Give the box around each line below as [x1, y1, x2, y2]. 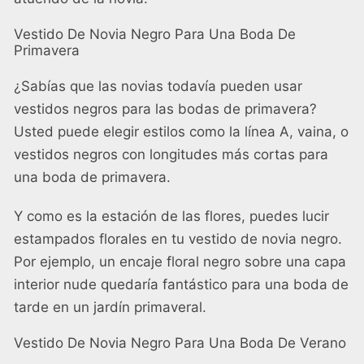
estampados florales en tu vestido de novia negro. [14, 231, 342, 248]
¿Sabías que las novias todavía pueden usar [14, 78, 302, 95]
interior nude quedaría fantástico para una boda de [14, 276, 349, 293]
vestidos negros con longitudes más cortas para [14, 146, 328, 163]
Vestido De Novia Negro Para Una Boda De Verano [14, 335, 346, 352]
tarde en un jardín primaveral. [14, 299, 206, 316]
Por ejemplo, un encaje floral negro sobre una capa [14, 253, 346, 271]
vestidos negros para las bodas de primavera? [14, 101, 317, 118]
